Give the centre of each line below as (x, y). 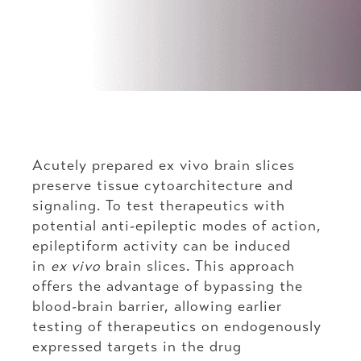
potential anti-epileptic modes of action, (177, 226)
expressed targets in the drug (137, 347)
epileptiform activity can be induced (162, 246)
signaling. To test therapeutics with (159, 206)
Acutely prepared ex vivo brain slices (164, 166)
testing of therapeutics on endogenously (177, 327)
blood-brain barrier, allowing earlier (157, 307)
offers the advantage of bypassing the (168, 286)
